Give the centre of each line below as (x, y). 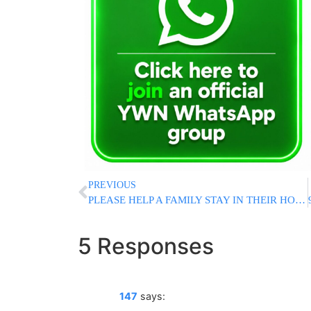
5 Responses (146, 246)
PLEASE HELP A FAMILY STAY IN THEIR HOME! (300, 200)
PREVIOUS (112, 185)
